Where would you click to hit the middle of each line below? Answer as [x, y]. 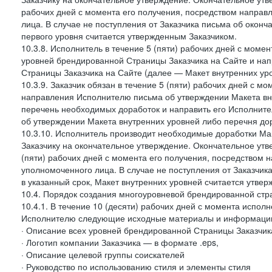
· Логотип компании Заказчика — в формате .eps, [120, 242]
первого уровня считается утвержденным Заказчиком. [129, 36]
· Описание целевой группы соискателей [103, 254]
